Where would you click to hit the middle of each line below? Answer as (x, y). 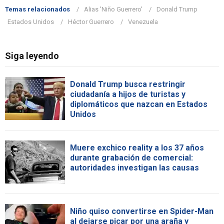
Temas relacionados (37, 9)
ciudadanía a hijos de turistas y (128, 94)
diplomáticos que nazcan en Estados (139, 104)
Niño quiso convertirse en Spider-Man (142, 211)
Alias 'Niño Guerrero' (113, 9)
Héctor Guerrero (91, 21)
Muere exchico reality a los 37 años (137, 147)
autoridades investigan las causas (134, 167)
